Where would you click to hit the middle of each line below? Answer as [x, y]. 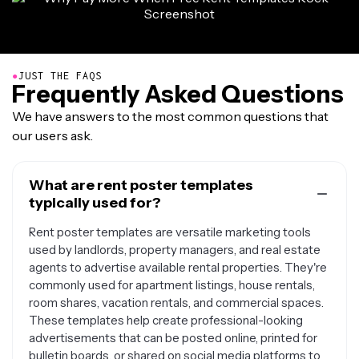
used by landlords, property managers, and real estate [175, 250]
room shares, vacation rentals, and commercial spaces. [176, 303]
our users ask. [52, 135]
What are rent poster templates [141, 185]
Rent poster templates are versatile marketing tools [170, 232]
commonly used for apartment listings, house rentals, [172, 285]
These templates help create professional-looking [166, 320]
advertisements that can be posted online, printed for [173, 338]
